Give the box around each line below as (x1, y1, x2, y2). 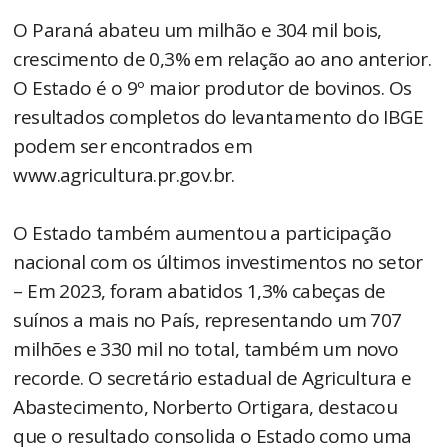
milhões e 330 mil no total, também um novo (13, 335, 399, 362)
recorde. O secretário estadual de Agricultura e (13, 364, 412, 391)
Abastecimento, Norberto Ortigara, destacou (13, 393, 398, 420)
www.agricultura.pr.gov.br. (13, 161, 240, 188)
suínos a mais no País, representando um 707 (13, 306, 402, 333)
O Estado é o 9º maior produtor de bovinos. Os (13, 74, 412, 101)
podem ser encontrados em (13, 132, 253, 159)
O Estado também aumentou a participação (13, 219, 392, 246)
